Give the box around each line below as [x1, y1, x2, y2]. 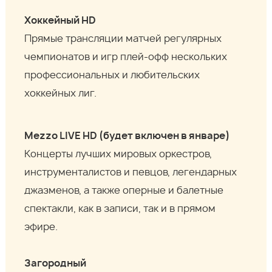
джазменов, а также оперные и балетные [24, 186, 224, 196]
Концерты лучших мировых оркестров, [24, 149, 212, 160]
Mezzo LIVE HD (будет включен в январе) [24, 131, 230, 141]
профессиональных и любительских [24, 70, 200, 81]
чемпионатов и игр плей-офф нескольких [24, 52, 228, 63]
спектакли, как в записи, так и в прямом [24, 204, 216, 214]
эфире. [24, 222, 58, 233]
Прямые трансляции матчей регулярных [24, 34, 222, 44]
